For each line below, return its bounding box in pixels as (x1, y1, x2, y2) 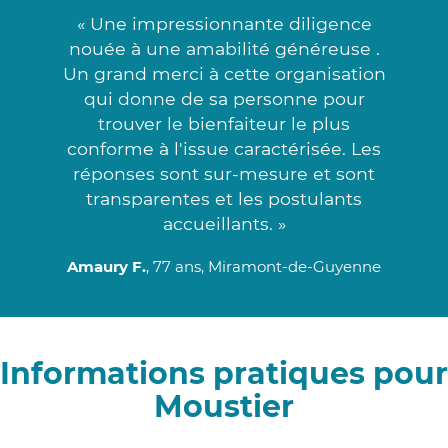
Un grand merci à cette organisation (62, 62, 386, 84)
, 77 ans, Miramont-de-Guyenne (146, 256, 381, 276)
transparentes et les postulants (86, 187, 362, 209)
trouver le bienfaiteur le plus (98, 112, 350, 134)
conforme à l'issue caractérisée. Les (67, 137, 381, 159)
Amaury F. (67, 256, 146, 276)
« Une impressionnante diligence (76, 12, 372, 34)
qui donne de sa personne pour (83, 87, 365, 109)
